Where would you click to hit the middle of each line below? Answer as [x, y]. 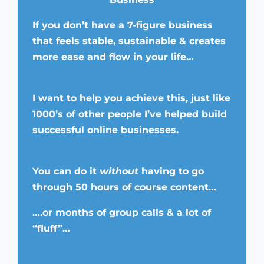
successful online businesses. [105, 130]
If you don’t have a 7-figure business [123, 25]
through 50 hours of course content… [126, 187]
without [119, 171]
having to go [171, 171]
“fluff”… [53, 228]
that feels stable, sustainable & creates [129, 41]
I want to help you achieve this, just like [131, 98]
